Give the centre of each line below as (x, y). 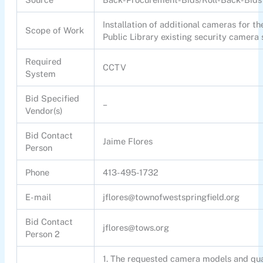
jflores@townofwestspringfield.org (171, 197)
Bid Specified (53, 99)
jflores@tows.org (136, 228)
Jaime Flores (128, 141)
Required (44, 62)
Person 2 (43, 234)
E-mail (38, 197)
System (41, 74)
